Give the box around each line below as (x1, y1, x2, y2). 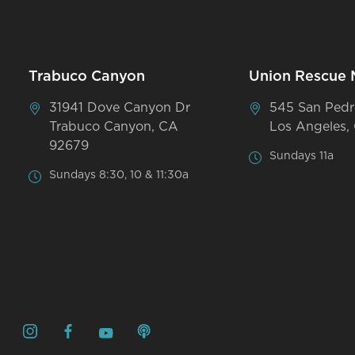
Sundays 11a (269, 150, 334, 162)
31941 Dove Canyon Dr (49, 101, 191, 114)
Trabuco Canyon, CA (49, 120, 179, 133)
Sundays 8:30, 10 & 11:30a (49, 169, 189, 181)
